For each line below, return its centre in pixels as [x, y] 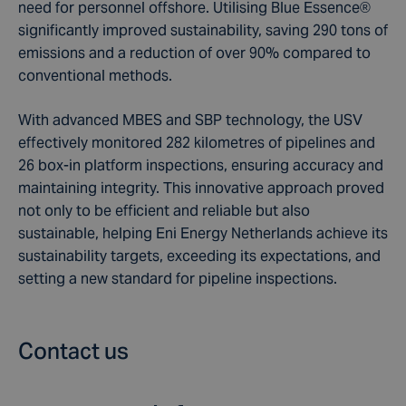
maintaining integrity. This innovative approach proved [201, 188]
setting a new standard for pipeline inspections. [178, 278]
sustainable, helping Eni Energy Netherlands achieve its [203, 233]
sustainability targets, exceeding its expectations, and [199, 256]
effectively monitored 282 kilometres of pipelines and [197, 142]
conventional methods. [95, 75]
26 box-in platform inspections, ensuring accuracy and [201, 165]
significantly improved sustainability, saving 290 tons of [203, 30]
